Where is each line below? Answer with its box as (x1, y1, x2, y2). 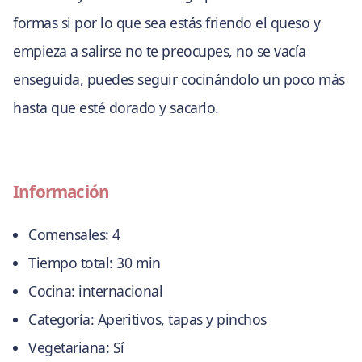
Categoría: (28, 309, 95, 330)
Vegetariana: (28, 338, 110, 358)
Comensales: (28, 225, 109, 245)
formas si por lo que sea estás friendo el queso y (13, 12, 321, 32)
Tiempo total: (28, 253, 113, 273)
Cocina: (28, 281, 75, 301)
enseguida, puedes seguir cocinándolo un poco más (13, 69, 345, 89)
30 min (112, 253, 161, 273)
